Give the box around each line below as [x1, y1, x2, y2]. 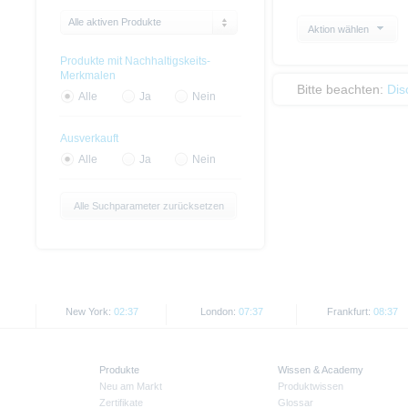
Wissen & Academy [278, 364, 363, 376]
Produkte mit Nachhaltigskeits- [60, 55, 210, 68]
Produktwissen [278, 381, 343, 393]
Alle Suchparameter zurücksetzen [73, 200, 224, 212]
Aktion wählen [308, 24, 369, 36]
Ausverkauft [60, 132, 118, 146]
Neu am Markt [99, 381, 162, 393]
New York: [65, 306, 114, 318]
